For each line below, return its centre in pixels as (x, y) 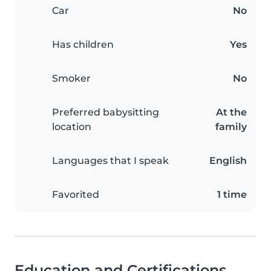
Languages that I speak (110, 161)
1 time (232, 195)
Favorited (76, 195)
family (231, 127)
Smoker (71, 79)
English (228, 161)
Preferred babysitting (106, 113)
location (72, 127)
